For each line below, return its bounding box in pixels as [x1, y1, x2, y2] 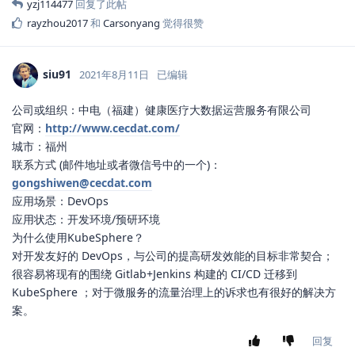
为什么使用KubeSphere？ [12, 230, 144, 246]
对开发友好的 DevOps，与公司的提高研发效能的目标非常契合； [12, 248, 334, 264]
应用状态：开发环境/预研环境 [12, 212, 160, 227]
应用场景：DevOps [12, 193, 109, 209]
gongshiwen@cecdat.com [12, 175, 152, 191]
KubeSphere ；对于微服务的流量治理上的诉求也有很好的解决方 [12, 284, 336, 300]
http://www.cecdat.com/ [45, 120, 180, 136]
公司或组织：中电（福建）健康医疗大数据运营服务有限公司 [12, 102, 311, 118]
